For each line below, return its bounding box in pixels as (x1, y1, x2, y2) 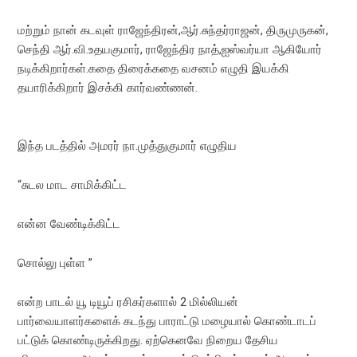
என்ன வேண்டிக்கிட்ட (18, 217, 121, 231)
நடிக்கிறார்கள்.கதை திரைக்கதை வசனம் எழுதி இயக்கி (18, 61, 290, 76)
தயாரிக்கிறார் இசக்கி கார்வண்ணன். (18, 80, 198, 95)
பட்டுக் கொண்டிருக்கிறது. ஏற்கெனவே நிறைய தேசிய (18, 333, 279, 347)
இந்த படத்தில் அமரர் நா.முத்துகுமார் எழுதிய (18, 139, 237, 153)
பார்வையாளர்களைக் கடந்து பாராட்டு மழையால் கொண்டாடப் (18, 314, 317, 328)
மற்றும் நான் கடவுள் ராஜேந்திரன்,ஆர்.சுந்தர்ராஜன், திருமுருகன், (18, 23, 329, 37)
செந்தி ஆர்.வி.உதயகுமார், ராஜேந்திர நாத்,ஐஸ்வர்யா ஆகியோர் (18, 42, 323, 57)
